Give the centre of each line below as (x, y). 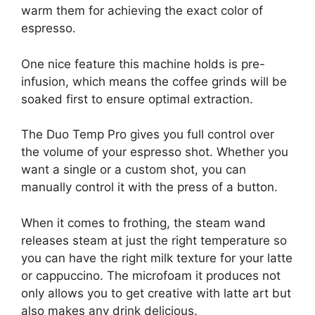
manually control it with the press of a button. (149, 187)
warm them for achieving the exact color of (142, 11)
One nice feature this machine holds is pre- (143, 64)
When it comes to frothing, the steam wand (143, 223)
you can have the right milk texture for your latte (157, 258)
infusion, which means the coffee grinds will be (154, 81)
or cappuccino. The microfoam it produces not (151, 275)
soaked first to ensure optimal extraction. (137, 99)
